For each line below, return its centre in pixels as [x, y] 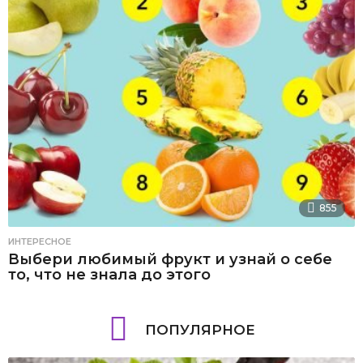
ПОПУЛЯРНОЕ [200, 329]
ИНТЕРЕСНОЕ [40, 242]
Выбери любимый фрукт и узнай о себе [170, 260]
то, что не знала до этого [109, 275]
